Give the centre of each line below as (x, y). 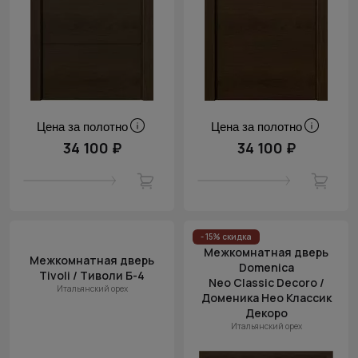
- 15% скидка (226, 237)
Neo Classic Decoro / (266, 282)
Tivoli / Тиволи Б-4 (92, 275)
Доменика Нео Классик (266, 298)
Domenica (266, 267)
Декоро (266, 313)
